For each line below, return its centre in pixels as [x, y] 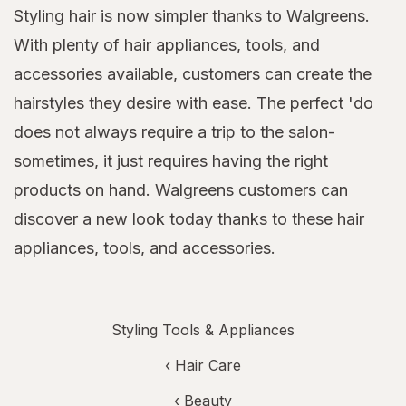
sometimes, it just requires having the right [171, 161]
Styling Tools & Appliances [203, 330]
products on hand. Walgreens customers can [181, 190]
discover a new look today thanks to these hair [189, 219]
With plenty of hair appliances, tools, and [167, 45]
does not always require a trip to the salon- [174, 132]
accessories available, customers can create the [193, 74]
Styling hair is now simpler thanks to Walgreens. [192, 16]
